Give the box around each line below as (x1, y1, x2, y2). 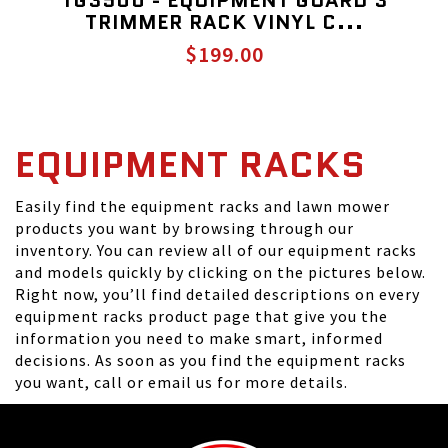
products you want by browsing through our (15, 218, 354, 238)
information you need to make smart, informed (15, 328, 383, 348)
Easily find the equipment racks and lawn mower (15, 196, 390, 216)
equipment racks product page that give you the (15, 306, 388, 326)
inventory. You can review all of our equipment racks (15, 240, 417, 260)
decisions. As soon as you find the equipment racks (15, 350, 406, 370)
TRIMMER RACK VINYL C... (84, 8, 364, 36)
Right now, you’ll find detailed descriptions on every (15, 284, 420, 304)
